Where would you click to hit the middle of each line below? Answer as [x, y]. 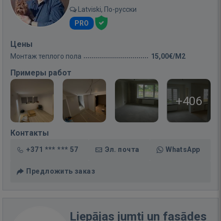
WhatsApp [183, 149]
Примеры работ [41, 73]
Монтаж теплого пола [46, 56]
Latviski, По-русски [107, 9]
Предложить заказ [61, 171]
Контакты [30, 133]
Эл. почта [122, 149]
